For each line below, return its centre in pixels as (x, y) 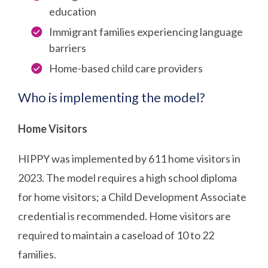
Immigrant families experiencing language (146, 31)
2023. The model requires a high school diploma (128, 177)
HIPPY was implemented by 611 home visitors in (130, 158)
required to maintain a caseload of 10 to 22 (116, 235)
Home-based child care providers (126, 68)
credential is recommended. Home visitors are (125, 216)
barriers (68, 48)
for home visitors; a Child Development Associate (133, 197)
